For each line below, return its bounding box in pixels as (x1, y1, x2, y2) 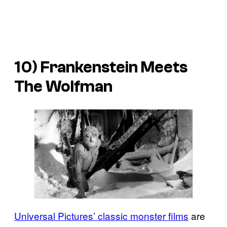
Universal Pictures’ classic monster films (14, 208, 188, 222)
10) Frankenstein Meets (14, 58, 187, 77)
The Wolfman (14, 77, 112, 96)
